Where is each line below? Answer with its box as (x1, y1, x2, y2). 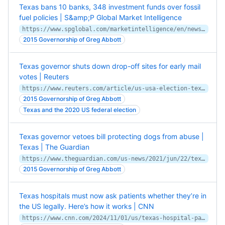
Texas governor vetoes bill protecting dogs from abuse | (19, 132, 204, 141)
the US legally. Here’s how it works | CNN (19, 202, 154, 210)
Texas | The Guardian (19, 143, 89, 151)
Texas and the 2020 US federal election (23, 106, 136, 114)
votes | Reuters (19, 72, 69, 81)
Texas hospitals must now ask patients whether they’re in (19, 191, 206, 200)
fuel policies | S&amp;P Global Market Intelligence (19, 13, 182, 22)
